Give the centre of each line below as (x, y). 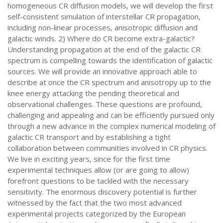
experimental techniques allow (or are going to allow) (98, 170)
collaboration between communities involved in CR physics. (108, 148)
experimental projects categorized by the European (97, 214)
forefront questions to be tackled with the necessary (98, 181)
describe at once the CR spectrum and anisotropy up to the (109, 82)
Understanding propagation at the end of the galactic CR (104, 49)
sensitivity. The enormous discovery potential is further (102, 192)
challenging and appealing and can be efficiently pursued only (111, 115)
